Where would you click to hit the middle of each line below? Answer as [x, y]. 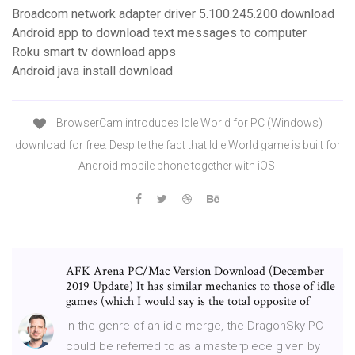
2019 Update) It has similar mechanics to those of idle [200, 286]
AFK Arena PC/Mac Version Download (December [195, 271]
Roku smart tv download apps [94, 52]
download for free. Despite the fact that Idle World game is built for [177, 145]
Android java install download [92, 71]
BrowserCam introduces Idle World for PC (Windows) [188, 123]
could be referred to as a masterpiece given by [193, 346]
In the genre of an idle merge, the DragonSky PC [195, 325]
